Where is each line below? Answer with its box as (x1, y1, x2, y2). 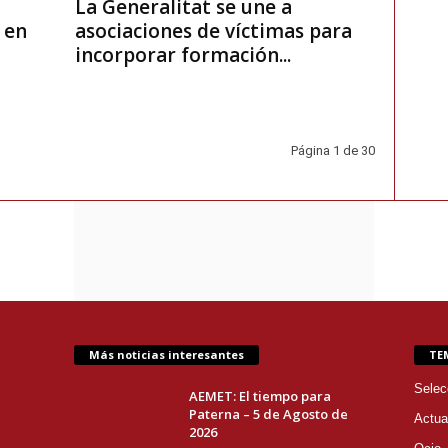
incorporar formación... (74, 42, 291, 69)
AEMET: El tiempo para (188, 387, 331, 406)
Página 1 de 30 (290, 143, 375, 159)
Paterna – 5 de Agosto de (188, 405, 348, 424)
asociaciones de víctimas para (74, 18, 352, 45)
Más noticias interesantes (88, 347, 244, 363)
